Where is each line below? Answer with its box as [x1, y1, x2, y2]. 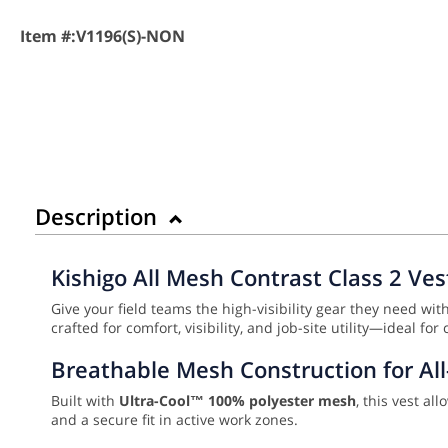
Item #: [20, 24, 76, 47]
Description [35, 201, 163, 232]
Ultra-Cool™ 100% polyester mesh [119, 391, 356, 411]
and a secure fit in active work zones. [51, 410, 302, 430]
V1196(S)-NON [76, 24, 185, 47]
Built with [51, 391, 119, 411]
